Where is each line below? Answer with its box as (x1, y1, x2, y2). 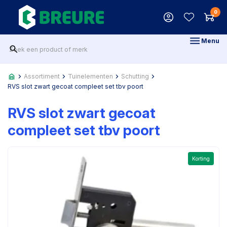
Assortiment (24, 72, 60, 80)
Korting (192, 156, 210, 162)
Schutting (121, 72, 149, 80)
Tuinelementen (68, 72, 113, 80)
